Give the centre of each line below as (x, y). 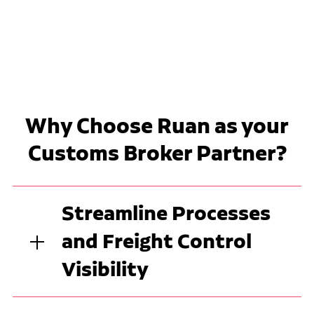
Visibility (105, 269)
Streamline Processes (166, 213)
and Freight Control (156, 241)
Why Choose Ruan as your (157, 125)
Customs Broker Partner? (157, 153)
